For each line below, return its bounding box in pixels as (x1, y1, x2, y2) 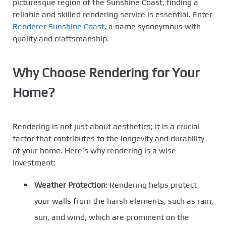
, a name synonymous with (104, 22, 201, 31)
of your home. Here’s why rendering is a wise (13, 145, 176, 155)
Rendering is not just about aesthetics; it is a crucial (13, 121, 200, 131)
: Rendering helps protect (105, 180, 197, 190)
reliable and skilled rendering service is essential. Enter (13, 10, 212, 19)
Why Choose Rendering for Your (13, 65, 199, 80)
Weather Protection (34, 180, 105, 190)
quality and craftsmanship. (13, 34, 109, 43)
